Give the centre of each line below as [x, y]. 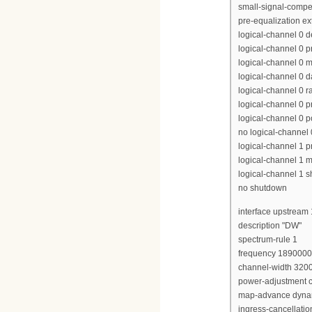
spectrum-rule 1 [268, 240]
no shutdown [263, 188]
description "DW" [270, 226]
